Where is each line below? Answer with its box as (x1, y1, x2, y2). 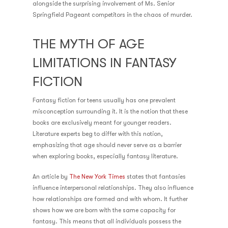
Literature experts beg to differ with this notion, (33, 130, 163, 137)
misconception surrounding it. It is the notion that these (33, 108, 188, 115)
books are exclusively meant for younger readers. (33, 119, 172, 126)
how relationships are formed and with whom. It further (33, 195, 188, 203)
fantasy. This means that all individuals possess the (33, 218, 181, 225)
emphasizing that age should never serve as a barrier (33, 141, 182, 149)
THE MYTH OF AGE (33, 37, 145, 51)
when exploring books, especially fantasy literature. (33, 153, 178, 160)
